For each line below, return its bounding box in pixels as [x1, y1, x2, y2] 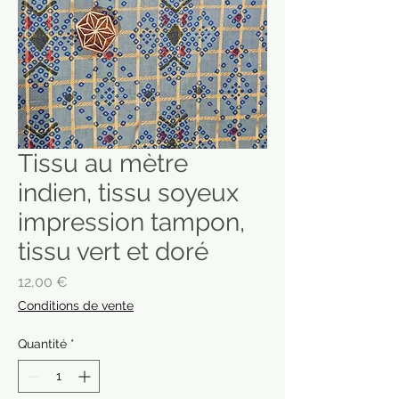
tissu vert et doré [18, 236, 208, 266]
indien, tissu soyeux [18, 177, 239, 208]
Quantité [18, 336, 67, 351]
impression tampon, [18, 207, 245, 237]
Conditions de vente [18, 297, 134, 313]
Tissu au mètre [18, 148, 188, 178]
